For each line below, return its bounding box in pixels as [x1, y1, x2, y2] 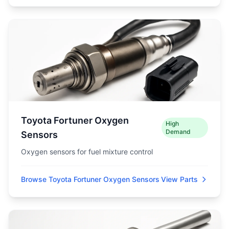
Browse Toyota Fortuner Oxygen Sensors [21, 175, 159, 184]
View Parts [161, 175, 198, 184]
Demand [166, 128, 191, 135]
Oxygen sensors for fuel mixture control [21, 147, 153, 156]
